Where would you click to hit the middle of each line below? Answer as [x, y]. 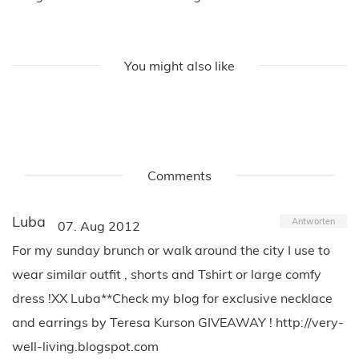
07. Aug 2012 [99, 226]
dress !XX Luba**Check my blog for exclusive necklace [172, 298]
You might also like [179, 65]
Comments [179, 175]
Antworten [313, 221]
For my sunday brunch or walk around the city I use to [171, 250]
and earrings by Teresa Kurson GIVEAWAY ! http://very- [178, 322]
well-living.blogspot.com [85, 346]
